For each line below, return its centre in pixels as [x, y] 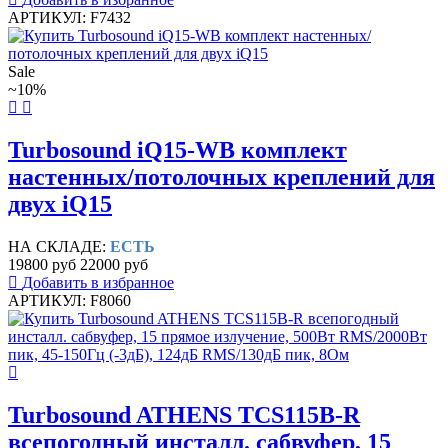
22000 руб [114, 265]
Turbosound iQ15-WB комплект [177, 150]
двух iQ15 [60, 204]
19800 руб [42, 265]
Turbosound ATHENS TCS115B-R [184, 415]
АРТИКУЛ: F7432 [69, 18]
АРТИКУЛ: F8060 [69, 301]
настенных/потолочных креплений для [221, 177]
